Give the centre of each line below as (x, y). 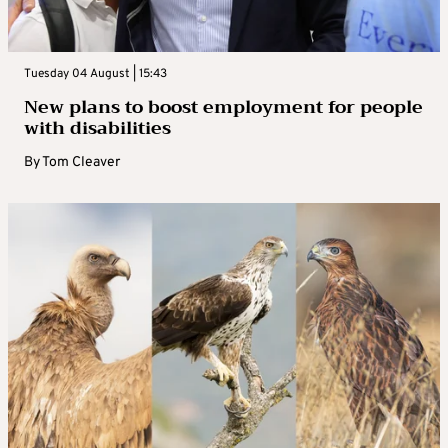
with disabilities (97, 127)
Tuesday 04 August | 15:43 (95, 73)
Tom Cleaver (81, 162)
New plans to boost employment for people (223, 106)
